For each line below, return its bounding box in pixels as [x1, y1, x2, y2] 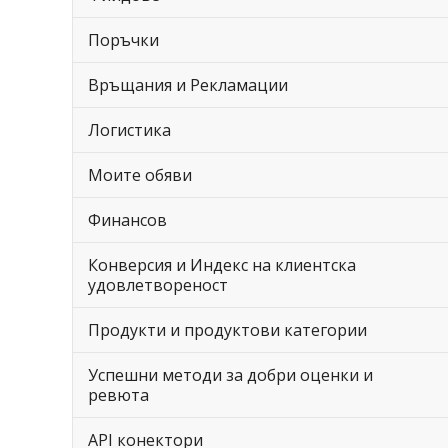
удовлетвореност [88, 274, 228, 296]
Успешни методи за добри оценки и [88, 364, 373, 386]
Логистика [88, 119, 171, 141]
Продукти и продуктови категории [88, 319, 367, 341]
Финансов [88, 209, 167, 231]
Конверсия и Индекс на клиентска [88, 254, 356, 276]
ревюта [88, 384, 149, 406]
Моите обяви [88, 164, 192, 186]
